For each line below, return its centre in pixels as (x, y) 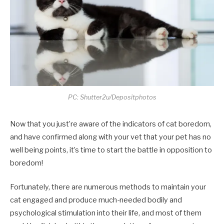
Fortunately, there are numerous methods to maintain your (108, 187)
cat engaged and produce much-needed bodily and (96, 200)
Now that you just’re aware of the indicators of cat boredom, (111, 124)
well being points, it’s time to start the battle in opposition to (111, 150)
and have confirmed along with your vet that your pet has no (110, 137)
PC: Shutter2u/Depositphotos (112, 97)
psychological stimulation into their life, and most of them (106, 213)
